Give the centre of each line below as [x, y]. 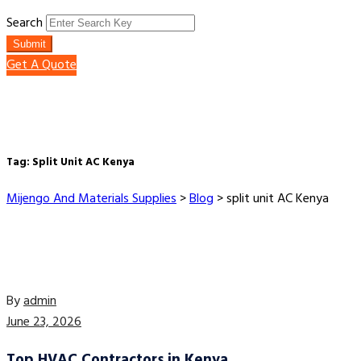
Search [25, 23]
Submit [29, 44]
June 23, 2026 [44, 323]
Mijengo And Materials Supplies [91, 199]
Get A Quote [41, 65]
